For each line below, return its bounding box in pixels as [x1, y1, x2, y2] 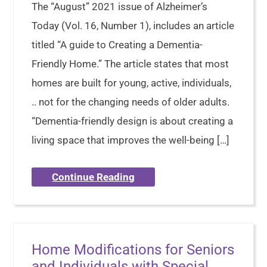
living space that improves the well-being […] [32, 134, 230, 147]
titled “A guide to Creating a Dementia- [32, 39, 203, 51]
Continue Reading [52, 171, 135, 184]
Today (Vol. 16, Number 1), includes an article [32, 20, 235, 32]
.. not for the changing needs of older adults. [32, 96, 230, 108]
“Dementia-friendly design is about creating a [32, 115, 234, 128]
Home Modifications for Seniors [32, 241, 235, 259]
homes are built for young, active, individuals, [32, 77, 232, 89]
